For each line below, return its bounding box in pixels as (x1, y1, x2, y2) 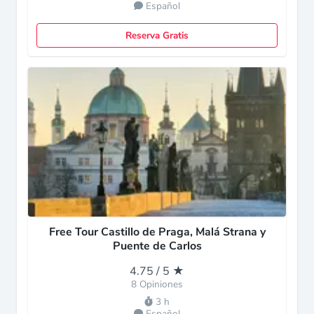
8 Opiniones (131, 278, 183, 291)
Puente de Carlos (112, 238, 202, 254)
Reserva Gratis (125, 29, 189, 42)
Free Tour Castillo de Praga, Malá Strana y (48, 224, 266, 240)
